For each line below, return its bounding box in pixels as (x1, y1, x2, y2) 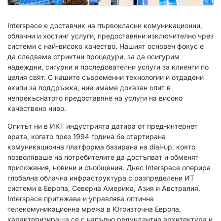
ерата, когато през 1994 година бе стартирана (7, 132, 166, 141)
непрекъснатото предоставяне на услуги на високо (7, 94, 183, 103)
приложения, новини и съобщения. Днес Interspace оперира (7, 163, 211, 172)
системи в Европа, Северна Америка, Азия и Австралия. (7, 184, 200, 193)
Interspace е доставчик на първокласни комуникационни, (7, 21, 202, 30)
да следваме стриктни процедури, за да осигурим (7, 52, 180, 61)
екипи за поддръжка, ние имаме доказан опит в (7, 83, 171, 92)
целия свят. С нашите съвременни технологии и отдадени (7, 73, 204, 82)
